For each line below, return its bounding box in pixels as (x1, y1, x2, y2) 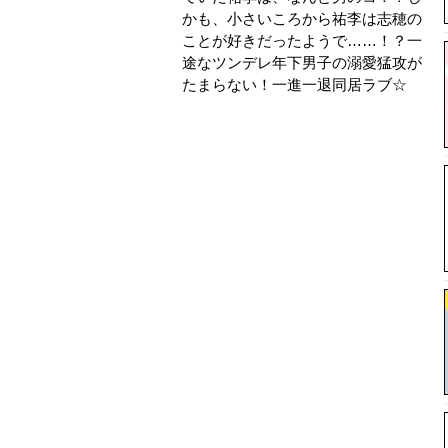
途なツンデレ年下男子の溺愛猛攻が (182, 54, 422, 71)
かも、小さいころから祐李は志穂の (182, 10, 422, 27)
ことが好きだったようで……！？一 (182, 32, 422, 49)
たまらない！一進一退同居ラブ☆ (182, 76, 407, 93)
